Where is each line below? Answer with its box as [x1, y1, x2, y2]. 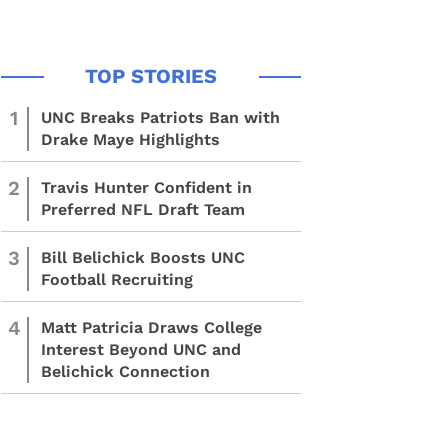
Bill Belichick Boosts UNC [41, 248, 245, 267]
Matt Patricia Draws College [41, 318, 262, 337]
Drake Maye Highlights [41, 130, 220, 149]
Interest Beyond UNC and [41, 340, 241, 359]
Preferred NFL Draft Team [41, 200, 245, 219]
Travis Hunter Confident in [41, 178, 252, 197]
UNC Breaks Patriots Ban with [41, 108, 280, 127]
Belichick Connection [41, 362, 210, 381]
